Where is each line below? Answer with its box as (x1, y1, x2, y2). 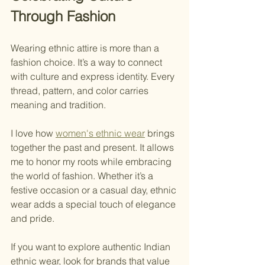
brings (145, 127, 177, 140)
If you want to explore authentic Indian (11, 241, 173, 253)
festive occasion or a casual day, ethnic (11, 184, 179, 196)
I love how (11, 127, 56, 140)
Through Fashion (11, 8, 115, 25)
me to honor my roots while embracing (11, 156, 174, 168)
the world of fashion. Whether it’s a (11, 170, 156, 182)
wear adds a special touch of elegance (11, 198, 178, 211)
